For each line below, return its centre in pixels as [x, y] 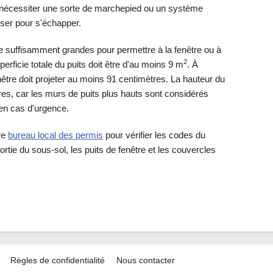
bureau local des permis [55, 135]
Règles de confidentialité [58, 260]
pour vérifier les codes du [154, 135]
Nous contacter [146, 260]
